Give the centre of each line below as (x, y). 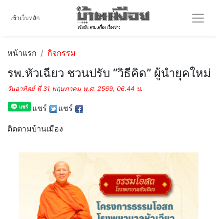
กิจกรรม (62, 53)
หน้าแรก (22, 53)
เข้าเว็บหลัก (25, 18)
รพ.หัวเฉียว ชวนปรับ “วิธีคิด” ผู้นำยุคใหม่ (109, 73)
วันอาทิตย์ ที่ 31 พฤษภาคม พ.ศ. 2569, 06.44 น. (75, 88)
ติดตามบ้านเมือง (35, 129)
